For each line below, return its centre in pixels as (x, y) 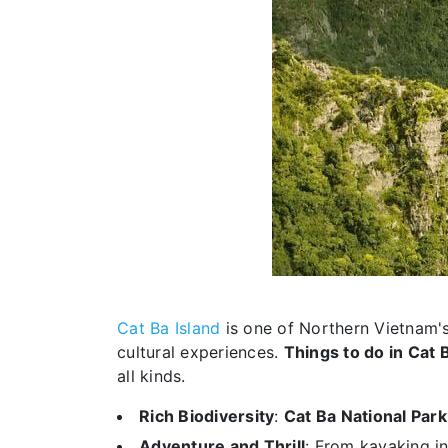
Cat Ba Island (169, 327)
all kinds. (151, 375)
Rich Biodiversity (207, 415)
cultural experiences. (200, 351)
